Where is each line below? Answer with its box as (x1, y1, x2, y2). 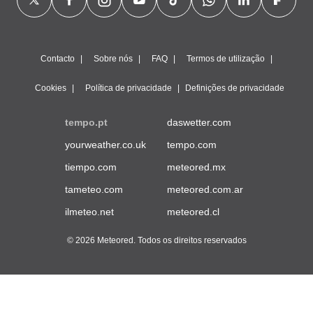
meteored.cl (167, 206, 219, 217)
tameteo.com (65, 184, 123, 195)
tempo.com (167, 139, 217, 150)
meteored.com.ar (167, 184, 243, 195)
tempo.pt (65, 117, 108, 128)
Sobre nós (94, 54, 133, 64)
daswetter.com (167, 117, 231, 128)
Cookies (34, 83, 66, 93)
